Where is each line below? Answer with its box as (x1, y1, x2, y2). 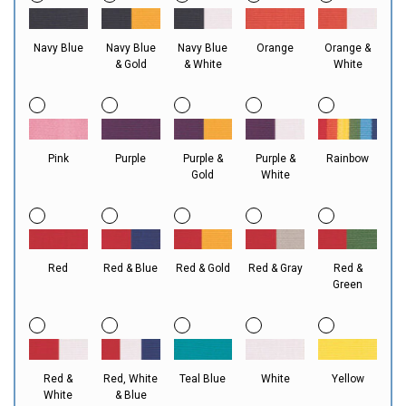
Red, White (103, 372, 159, 386)
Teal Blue (179, 372, 227, 386)
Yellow (331, 372, 364, 386)
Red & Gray (247, 262, 303, 275)
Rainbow (326, 151, 370, 165)
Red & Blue (103, 262, 159, 275)
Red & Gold (175, 262, 230, 275)
